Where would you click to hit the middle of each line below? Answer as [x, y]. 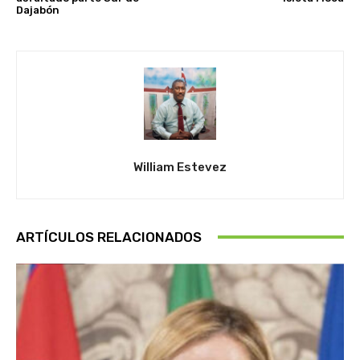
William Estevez [180, 167]
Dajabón [38, 10]
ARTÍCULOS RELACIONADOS [109, 237]
